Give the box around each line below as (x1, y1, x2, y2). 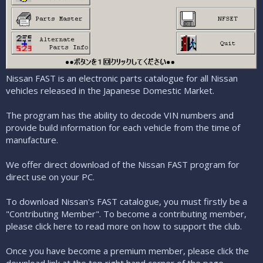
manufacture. (6, 134, 58, 146)
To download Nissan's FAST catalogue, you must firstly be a (6, 195, 247, 208)
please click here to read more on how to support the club (6, 220, 240, 232)
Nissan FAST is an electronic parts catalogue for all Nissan (6, 72, 238, 85)
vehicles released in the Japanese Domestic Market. (6, 85, 214, 97)
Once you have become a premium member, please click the (6, 245, 249, 257)
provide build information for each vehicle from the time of (6, 122, 240, 134)
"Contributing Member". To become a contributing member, (6, 208, 247, 220)
